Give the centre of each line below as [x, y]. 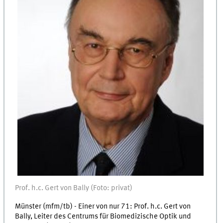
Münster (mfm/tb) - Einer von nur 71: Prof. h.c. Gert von [103, 206]
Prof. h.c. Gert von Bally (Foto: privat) [74, 188]
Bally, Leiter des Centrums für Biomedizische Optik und [103, 216]
